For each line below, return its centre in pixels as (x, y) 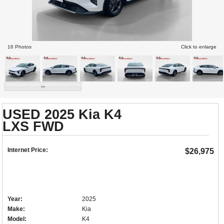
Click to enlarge (199, 47)
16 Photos (19, 47)
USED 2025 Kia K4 (62, 115)
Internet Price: (28, 150)
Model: (17, 219)
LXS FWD (33, 127)
